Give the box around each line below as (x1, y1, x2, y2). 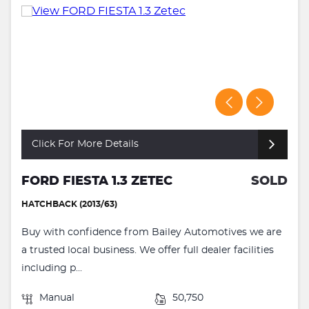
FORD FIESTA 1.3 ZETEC (21, 175, 172, 188)
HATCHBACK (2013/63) (21, 199, 117, 208)
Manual (39, 292, 74, 303)
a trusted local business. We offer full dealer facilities (21, 245, 274, 255)
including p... (21, 263, 82, 273)
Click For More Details (32, 139, 139, 149)
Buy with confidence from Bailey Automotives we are (21, 227, 281, 237)
